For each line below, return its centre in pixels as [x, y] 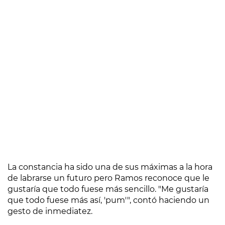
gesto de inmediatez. [50, 211]
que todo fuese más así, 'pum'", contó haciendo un [108, 200]
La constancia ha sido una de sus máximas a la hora [110, 167]
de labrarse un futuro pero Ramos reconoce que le [108, 178]
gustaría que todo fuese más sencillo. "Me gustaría [108, 189]
